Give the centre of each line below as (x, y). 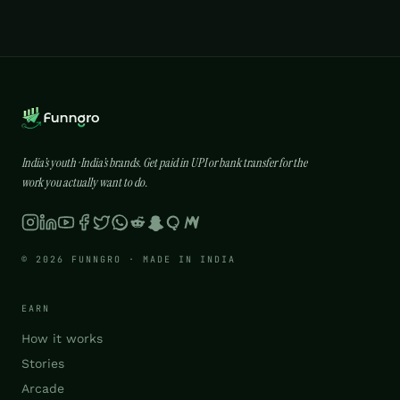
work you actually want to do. (84, 182)
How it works (62, 338)
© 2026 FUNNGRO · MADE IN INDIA (129, 259)
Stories (43, 363)
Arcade (43, 388)
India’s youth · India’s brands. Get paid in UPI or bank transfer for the (164, 162)
